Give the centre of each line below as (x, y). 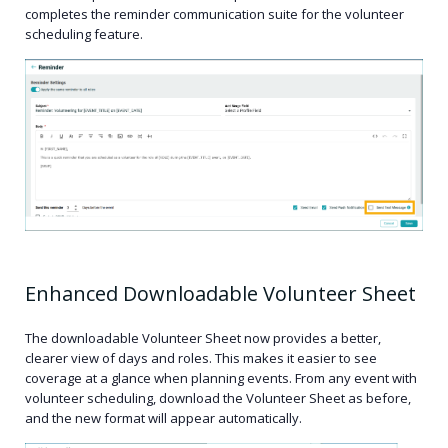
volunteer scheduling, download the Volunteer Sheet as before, (218, 398)
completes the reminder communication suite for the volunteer (214, 14)
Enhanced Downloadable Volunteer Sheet (220, 294)
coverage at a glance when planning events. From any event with (221, 378)
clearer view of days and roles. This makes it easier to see (201, 358)
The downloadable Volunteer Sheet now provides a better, (203, 338)
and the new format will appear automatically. (163, 418)
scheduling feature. (84, 34)
